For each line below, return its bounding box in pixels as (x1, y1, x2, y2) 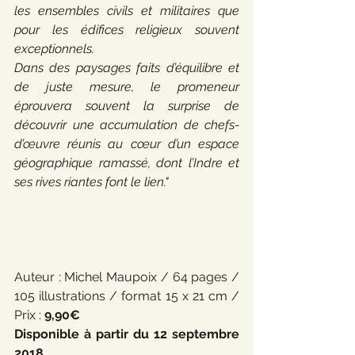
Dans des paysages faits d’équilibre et (14, 60, 239, 75)
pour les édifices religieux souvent (14, 22, 239, 37)
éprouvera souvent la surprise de (14, 98, 239, 113)
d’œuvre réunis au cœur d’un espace (14, 136, 239, 151)
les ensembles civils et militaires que (14, 3, 239, 18)
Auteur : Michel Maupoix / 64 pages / (14, 269, 239, 284)
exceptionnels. (14, 41, 97, 56)
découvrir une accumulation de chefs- (14, 117, 239, 132)
